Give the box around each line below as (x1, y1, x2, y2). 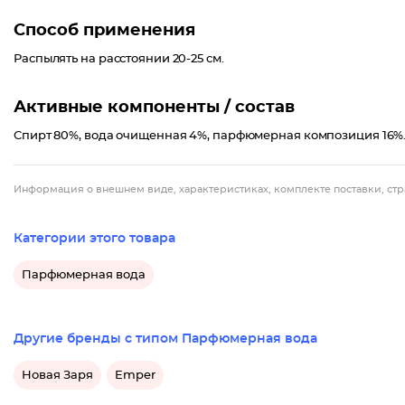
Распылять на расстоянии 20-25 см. (14, 53, 224, 65)
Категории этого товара (14, 232, 175, 245)
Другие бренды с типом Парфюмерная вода (14, 333, 317, 345)
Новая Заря (22, 369, 93, 381)
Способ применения (14, 23, 195, 39)
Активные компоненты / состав (14, 99, 295, 116)
